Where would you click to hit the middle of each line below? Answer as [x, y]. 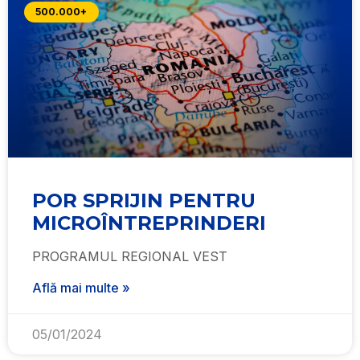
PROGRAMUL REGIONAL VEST [130, 256]
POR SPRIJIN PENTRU [144, 200]
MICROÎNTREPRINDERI [149, 223]
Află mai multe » [81, 288]
